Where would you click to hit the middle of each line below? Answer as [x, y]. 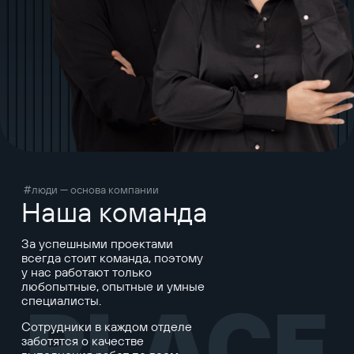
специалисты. [61, 300]
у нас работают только [86, 271]
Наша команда [114, 211]
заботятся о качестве [82, 340]
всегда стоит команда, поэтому [112, 257]
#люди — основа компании [92, 189]
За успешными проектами [97, 243]
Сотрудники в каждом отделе [106, 326]
